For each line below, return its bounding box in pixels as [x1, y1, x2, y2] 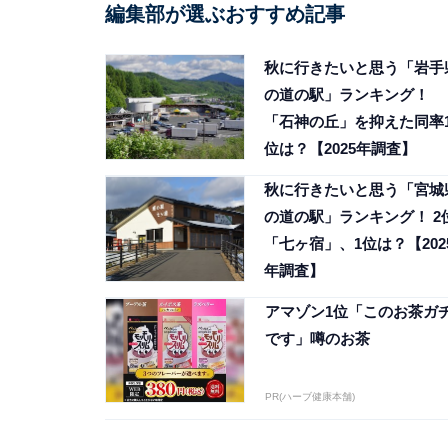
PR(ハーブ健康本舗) [264, 391, 355, 403]
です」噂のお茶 [264, 329, 370, 347]
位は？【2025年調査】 [263, 139, 416, 157]
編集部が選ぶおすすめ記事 [104, 2, 345, 25]
